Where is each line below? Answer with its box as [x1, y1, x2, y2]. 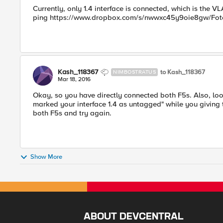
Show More [30, 153, 62, 161]
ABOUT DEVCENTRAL [84, 212, 184, 222]
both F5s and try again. [33, 109, 111, 117]
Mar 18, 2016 [58, 76, 91, 83]
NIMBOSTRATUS [113, 69, 156, 75]
